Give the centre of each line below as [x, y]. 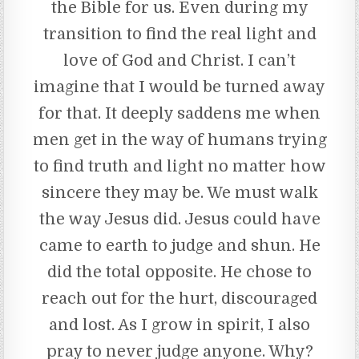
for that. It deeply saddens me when [179, 113]
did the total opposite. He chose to [179, 272]
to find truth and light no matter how [179, 166]
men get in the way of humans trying [179, 139]
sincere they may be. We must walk [179, 192]
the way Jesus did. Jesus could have [179, 219]
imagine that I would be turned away [179, 87]
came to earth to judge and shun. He [179, 245]
